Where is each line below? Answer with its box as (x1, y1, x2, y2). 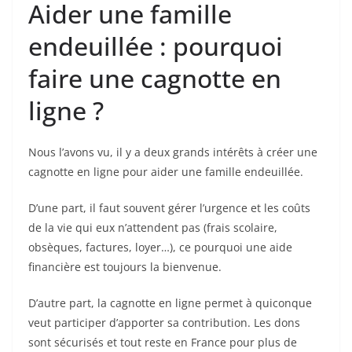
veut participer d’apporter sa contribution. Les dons (28, 314, 300, 330)
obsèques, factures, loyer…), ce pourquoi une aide (28, 239, 292, 255)
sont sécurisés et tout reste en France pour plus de (28, 334, 297, 350)
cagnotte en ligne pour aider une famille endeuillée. (28, 163, 303, 179)
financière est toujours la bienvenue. (28, 258, 222, 274)
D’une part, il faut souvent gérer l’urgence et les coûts (28, 200, 310, 215)
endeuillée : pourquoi (28, 28, 283, 63)
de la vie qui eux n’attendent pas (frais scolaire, (28, 219, 277, 235)
